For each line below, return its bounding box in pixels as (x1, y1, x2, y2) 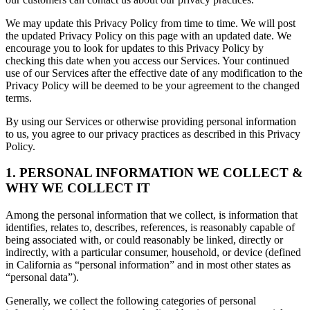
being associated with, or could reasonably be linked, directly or (6, 234, 283, 246)
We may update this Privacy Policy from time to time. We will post (6, 17, 295, 29)
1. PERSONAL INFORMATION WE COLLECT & (6, 165, 303, 181)
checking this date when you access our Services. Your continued (6, 54, 289, 66)
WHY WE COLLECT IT (6, 181, 150, 196)
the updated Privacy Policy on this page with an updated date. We (6, 29, 291, 42)
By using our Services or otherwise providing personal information (6, 115, 296, 127)
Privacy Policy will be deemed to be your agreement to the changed (6, 79, 300, 91)
